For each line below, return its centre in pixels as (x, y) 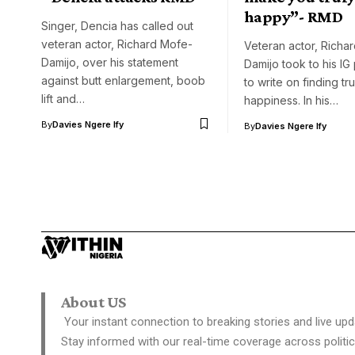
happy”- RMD (294, 16)
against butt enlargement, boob (123, 80)
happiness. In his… (291, 100)
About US (94, 302)
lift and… (63, 98)
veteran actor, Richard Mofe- (117, 44)
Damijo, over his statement (110, 62)
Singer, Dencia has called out (117, 25)
